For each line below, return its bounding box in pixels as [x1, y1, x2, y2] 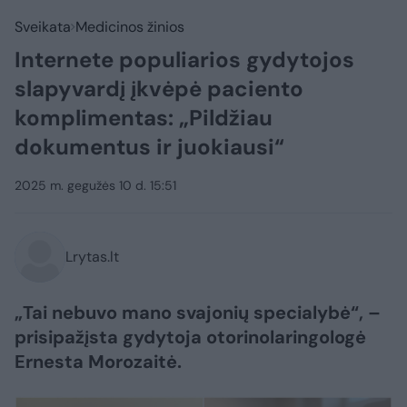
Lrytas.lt [65, 247, 119, 266]
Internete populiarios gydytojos [15, 45, 354, 74]
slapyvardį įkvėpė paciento [15, 74, 303, 103]
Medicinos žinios [75, 17, 184, 36]
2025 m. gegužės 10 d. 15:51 [15, 177, 176, 194]
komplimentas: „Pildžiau [15, 104, 273, 132]
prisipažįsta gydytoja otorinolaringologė [15, 325, 366, 349]
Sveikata [15, 17, 71, 36]
